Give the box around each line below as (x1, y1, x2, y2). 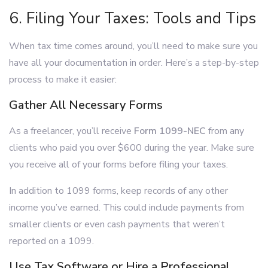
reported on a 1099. (9, 234, 94, 248)
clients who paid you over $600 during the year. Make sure (9, 141, 254, 154)
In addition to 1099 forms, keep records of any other (9, 184, 228, 197)
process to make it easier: (9, 73, 117, 86)
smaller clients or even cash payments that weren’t (9, 218, 225, 231)
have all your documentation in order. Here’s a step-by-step (9, 56, 259, 69)
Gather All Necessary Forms (9, 97, 163, 113)
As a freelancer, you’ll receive (9, 124, 134, 138)
